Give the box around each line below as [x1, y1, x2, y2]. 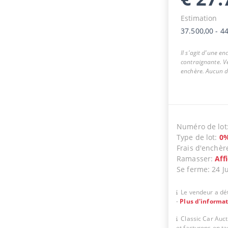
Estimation [180, 13, 217, 23]
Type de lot [176, 132, 215, 142]
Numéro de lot [176, 121, 227, 131]
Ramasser [176, 153, 211, 163]
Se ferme [176, 164, 208, 174]
